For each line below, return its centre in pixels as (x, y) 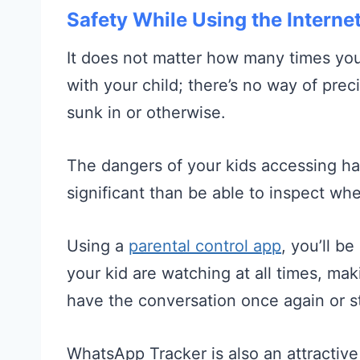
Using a (98, 245)
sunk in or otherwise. (146, 112)
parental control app (205, 245)
